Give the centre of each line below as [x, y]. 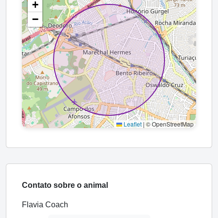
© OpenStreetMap [169, 124]
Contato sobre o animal [65, 185]
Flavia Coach [45, 204]
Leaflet [132, 124]
